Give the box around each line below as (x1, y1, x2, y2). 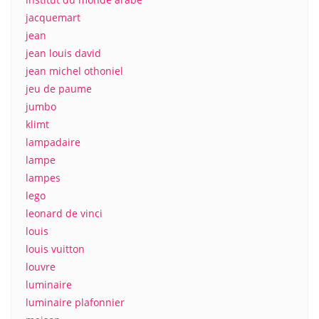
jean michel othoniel (26, 64, 123, 78)
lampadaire (26, 135, 80, 149)
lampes (26, 171, 61, 184)
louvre (26, 260, 56, 273)
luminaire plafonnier (26, 296, 125, 309)
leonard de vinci (26, 206, 103, 220)
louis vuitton (26, 242, 85, 256)
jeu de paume (26, 82, 92, 95)
